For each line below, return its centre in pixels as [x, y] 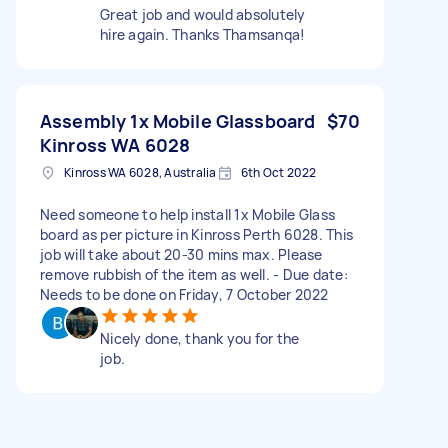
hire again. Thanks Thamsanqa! [203, 34]
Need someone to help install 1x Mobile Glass [187, 214]
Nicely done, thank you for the [200, 338]
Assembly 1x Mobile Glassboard [178, 120]
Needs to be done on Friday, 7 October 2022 [184, 294]
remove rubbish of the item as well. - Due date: [194, 274]
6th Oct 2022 [278, 172]
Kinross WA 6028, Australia [140, 172]
